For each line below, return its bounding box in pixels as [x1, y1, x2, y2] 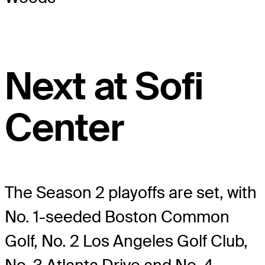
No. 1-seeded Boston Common [5, 206, 230, 228]
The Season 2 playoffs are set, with [5, 182, 257, 203]
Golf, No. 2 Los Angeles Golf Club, [5, 231, 248, 252]
